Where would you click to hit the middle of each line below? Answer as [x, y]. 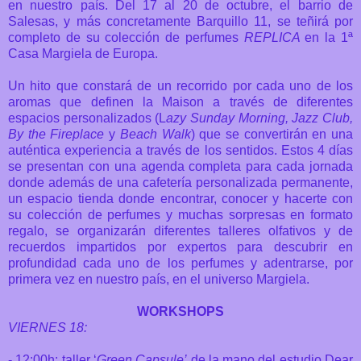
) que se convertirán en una [272, 134]
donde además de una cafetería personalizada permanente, [180, 182]
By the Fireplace [59, 134]
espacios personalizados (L [87, 118]
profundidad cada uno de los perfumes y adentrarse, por [180, 263]
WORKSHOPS [180, 311]
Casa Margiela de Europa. [83, 53]
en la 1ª [329, 37]
